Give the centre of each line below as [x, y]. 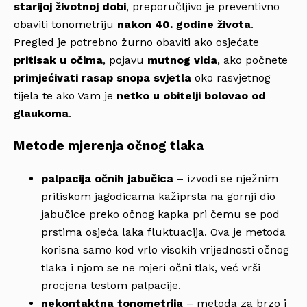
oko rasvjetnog [231, 78]
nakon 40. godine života [182, 25]
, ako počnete [253, 60]
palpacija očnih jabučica [107, 178]
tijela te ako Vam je [65, 96]
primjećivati [46, 78]
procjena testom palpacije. [111, 285]
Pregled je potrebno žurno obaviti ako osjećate [136, 42]
